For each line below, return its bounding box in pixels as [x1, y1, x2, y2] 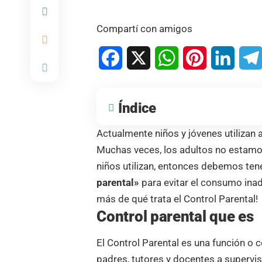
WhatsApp [178, 51, 222, 63]
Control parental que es [96, 207, 254, 225]
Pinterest [206, 51, 243, 63]
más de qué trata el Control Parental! [96, 192, 258, 205]
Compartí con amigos [96, 22, 193, 35]
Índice [118, 99, 156, 116]
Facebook [122, 51, 163, 63]
